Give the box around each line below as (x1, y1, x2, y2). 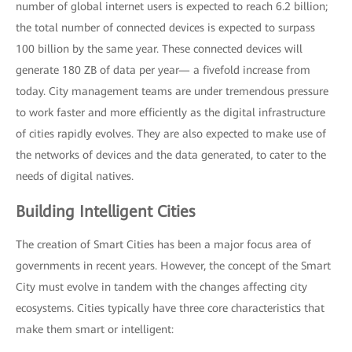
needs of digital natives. (16, 170, 134, 182)
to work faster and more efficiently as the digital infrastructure (16, 106, 325, 119)
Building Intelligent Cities (16, 202, 195, 221)
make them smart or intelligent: (16, 323, 174, 335)
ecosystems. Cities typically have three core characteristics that (16, 302, 324, 314)
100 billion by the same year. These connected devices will (16, 42, 302, 55)
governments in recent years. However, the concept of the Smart (16, 259, 331, 272)
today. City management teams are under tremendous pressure (16, 85, 328, 97)
